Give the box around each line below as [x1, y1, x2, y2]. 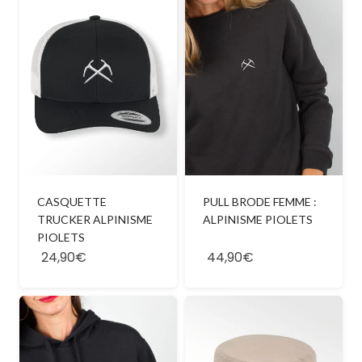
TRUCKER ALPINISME [36, 212, 153, 226]
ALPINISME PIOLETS [202, 212, 313, 226]
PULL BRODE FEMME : [202, 194, 317, 208]
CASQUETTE [36, 194, 107, 208]
